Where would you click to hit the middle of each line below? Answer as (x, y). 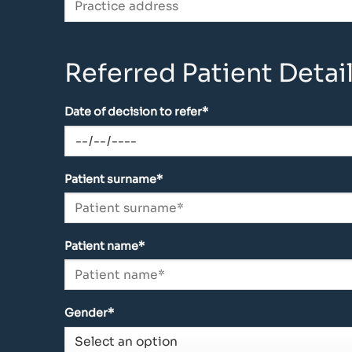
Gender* (89, 312)
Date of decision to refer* (136, 112)
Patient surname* (114, 179)
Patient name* (104, 246)
